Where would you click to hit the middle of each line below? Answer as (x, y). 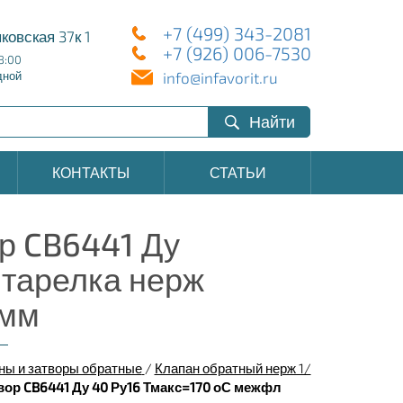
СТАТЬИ (237, 172)
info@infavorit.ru (220, 77)
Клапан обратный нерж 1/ (233, 368)
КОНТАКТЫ (91, 172)
